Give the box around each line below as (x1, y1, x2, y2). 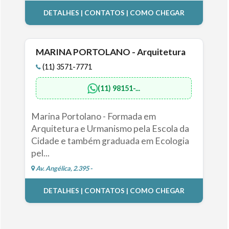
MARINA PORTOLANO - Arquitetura (36, 47, 186, 58)
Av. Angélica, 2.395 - (34, 164, 93, 173)
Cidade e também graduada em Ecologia (31, 135, 189, 147)
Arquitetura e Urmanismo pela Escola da (31, 123, 189, 134)
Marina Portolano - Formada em (31, 111, 156, 122)
